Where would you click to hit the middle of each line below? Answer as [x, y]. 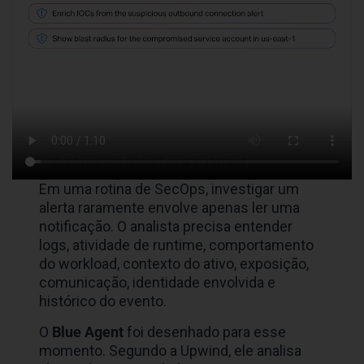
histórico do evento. [103, 301]
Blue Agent [88, 332]
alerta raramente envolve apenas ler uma [170, 208]
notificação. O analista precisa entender [166, 227]
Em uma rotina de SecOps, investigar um [169, 189]
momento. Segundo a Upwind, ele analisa [171, 351]
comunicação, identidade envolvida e [158, 283]
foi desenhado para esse [205, 332]
